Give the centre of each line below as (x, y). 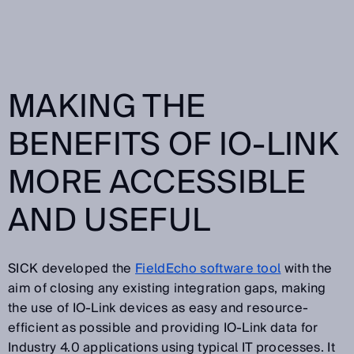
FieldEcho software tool (208, 268)
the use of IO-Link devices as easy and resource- (158, 308)
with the (307, 268)
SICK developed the (72, 268)
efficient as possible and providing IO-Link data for (163, 328)
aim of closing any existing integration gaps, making (167, 288)
